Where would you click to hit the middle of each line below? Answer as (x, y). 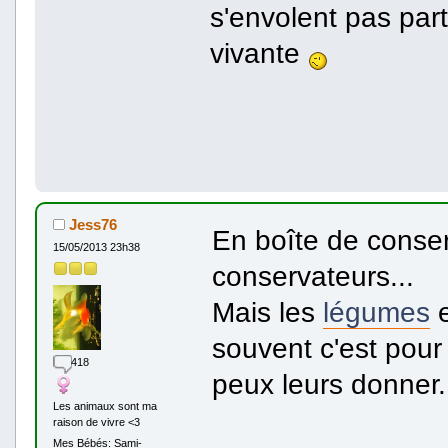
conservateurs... (312, 275)
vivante (258, 53)
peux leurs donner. (328, 383)
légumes (376, 311)
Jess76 (91, 225)
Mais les (267, 311)
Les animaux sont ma (104, 406)
